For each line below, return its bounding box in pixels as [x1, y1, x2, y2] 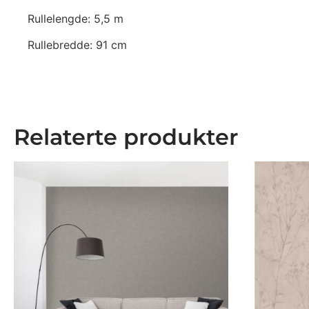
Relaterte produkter [14, 123, 238, 150]
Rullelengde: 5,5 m [28, 11, 123, 26]
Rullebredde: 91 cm [28, 38, 127, 52]
